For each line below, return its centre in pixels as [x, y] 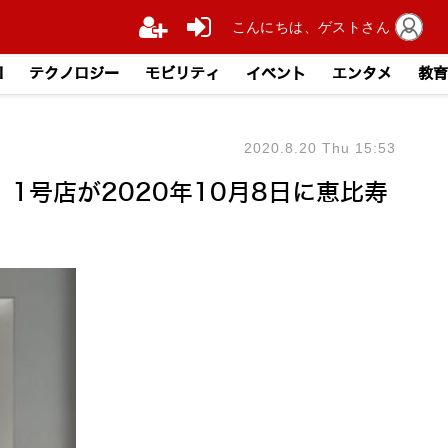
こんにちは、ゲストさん [310, 26]
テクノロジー [74, 74]
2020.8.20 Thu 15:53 [320, 148]
